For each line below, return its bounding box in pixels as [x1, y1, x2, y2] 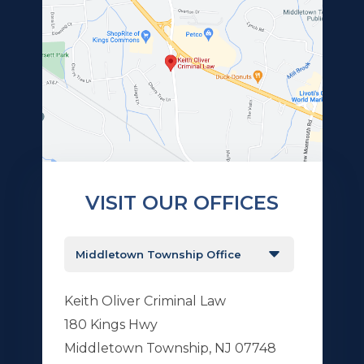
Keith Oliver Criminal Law [63, 293, 226, 309]
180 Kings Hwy [63, 317, 158, 332]
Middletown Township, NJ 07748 [63, 340, 276, 356]
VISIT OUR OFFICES [85, 191, 279, 214]
